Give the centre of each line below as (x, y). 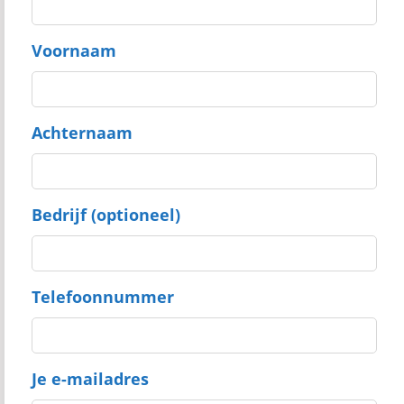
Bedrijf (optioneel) (106, 215)
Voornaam (74, 50)
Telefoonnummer (103, 297)
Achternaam (82, 133)
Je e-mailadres (90, 379)
